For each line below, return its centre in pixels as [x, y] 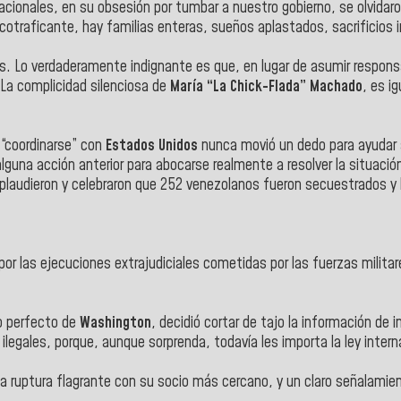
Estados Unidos [152, 145]
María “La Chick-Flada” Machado [266, 86]
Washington [115, 323]
